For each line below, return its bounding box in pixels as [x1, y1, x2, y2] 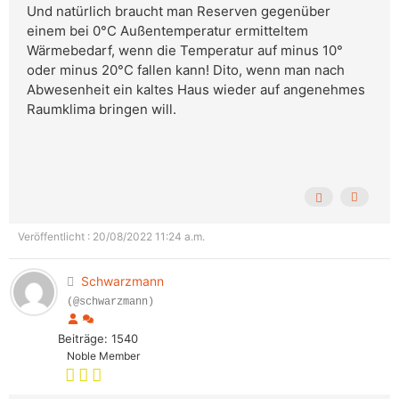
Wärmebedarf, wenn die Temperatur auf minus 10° [27, 42, 343, 60]
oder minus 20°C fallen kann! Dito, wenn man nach [27, 61, 345, 79]
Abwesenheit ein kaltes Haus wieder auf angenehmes [27, 81, 365, 99]
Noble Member [67, 349, 140, 363]
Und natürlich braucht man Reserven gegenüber [27, 3, 330, 20]
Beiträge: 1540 [58, 331, 138, 346]
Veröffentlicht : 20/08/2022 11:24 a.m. [18, 230, 205, 244]
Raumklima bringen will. [27, 101, 176, 118]
